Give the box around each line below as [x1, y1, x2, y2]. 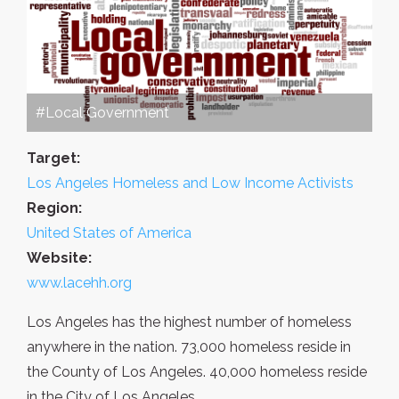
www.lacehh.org [27, 274, 132, 292]
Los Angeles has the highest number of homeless [27, 313, 352, 331]
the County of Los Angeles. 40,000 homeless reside [27, 363, 367, 381]
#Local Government [36, 104, 169, 122]
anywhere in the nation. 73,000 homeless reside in [27, 338, 351, 356]
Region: [27, 199, 82, 217]
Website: [27, 249, 92, 267]
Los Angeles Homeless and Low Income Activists [27, 175, 354, 192]
